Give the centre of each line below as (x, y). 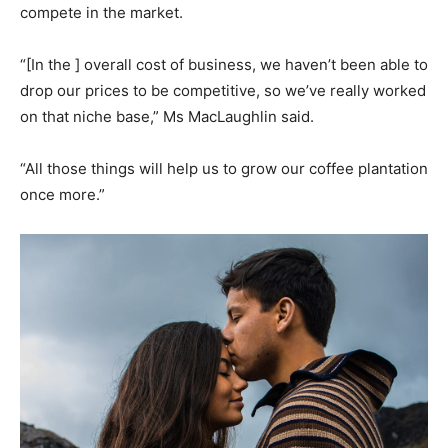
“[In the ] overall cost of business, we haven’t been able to (224, 65)
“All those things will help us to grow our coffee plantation (224, 169)
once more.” (62, 195)
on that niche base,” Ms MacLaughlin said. (167, 117)
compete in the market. (101, 13)
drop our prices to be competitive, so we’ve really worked (223, 91)
